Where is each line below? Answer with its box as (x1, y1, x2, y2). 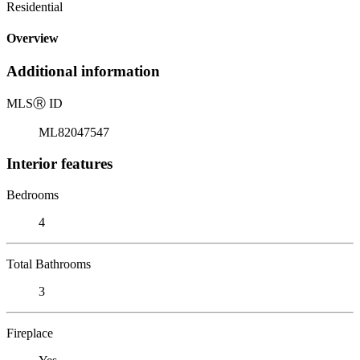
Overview (6, 31, 59, 46)
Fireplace (6, 325, 53, 340)
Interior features (6, 154, 112, 172)
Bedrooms (6, 187, 59, 202)
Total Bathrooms (6, 256, 91, 271)
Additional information (6, 63, 160, 80)
